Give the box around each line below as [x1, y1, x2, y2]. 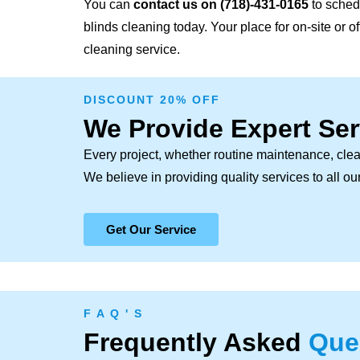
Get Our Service [106, 222, 196, 236]
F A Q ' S [84, 306, 143, 320]
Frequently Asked [84, 327, 309, 357]
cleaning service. [84, 42, 180, 56]
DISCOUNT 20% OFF [84, 92, 220, 106]
